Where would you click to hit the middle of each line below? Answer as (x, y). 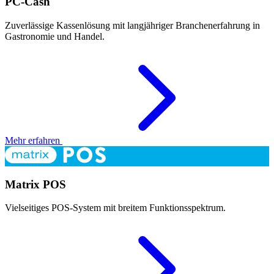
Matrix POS (35, 184)
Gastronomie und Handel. (55, 36)
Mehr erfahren (34, 140)
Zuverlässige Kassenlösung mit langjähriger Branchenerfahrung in (132, 25)
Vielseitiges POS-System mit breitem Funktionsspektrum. (115, 208)
